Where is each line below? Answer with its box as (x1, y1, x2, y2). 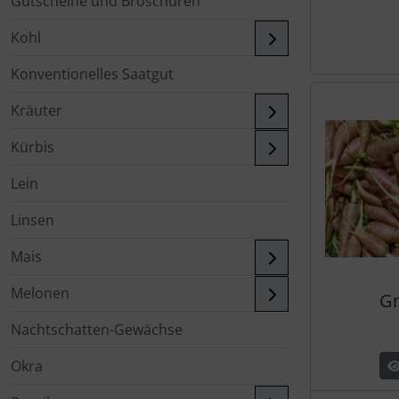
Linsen (11, 210, 54, 230)
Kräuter (11, 101, 62, 120)
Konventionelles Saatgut (11, 64, 174, 84)
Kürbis (11, 137, 54, 157)
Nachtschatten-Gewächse (11, 320, 183, 339)
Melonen (11, 283, 69, 303)
